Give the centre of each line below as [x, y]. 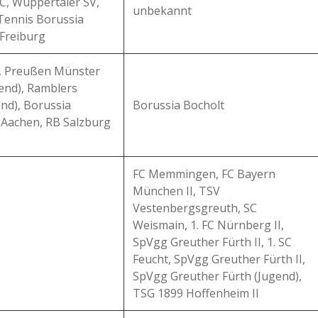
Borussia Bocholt [179, 105]
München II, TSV [176, 191]
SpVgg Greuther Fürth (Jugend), [217, 276]
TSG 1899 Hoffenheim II [196, 293]
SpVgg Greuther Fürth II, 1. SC [212, 242]
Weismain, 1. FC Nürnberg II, [208, 225]
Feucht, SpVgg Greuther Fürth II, [219, 259]
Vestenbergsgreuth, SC [195, 208]
